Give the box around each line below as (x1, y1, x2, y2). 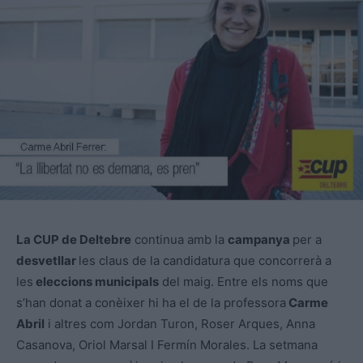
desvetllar (16, 253, 79, 269)
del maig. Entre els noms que (159, 274, 328, 290)
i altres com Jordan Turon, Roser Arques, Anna (45, 316, 315, 332)
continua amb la (131, 232, 228, 248)
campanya (228, 232, 293, 248)
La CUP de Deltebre (16, 232, 131, 248)
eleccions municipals (33, 274, 159, 290)
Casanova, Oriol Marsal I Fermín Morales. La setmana (16, 337, 318, 353)
